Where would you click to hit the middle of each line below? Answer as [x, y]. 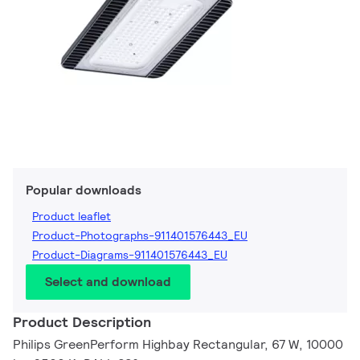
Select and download [108, 282]
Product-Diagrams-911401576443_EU [130, 255]
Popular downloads [84, 190]
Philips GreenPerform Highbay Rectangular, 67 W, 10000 [178, 345]
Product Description [82, 322]
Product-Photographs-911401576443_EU [140, 236]
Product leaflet [72, 217]
